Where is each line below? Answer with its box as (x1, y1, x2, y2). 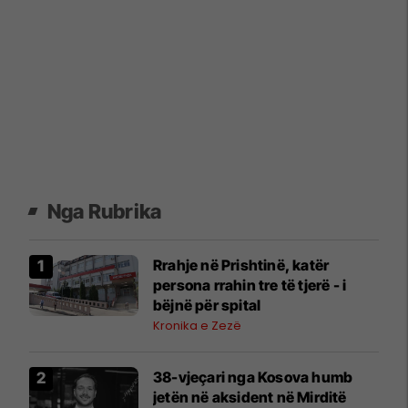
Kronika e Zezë (153, 316, 241, 334)
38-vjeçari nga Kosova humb (153, 367, 353, 386)
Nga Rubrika (47, 199, 162, 223)
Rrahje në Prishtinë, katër (153, 255, 330, 274)
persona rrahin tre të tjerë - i (153, 275, 347, 294)
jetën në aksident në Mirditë (153, 387, 347, 406)
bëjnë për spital (153, 295, 261, 314)
